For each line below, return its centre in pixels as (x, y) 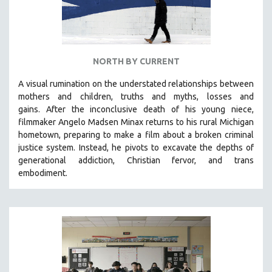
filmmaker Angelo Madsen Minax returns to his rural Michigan (136, 122)
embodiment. (44, 173)
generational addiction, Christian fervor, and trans (136, 161)
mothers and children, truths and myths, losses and (136, 97)
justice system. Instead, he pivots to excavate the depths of (136, 148)
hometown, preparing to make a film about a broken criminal (136, 135)
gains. (32, 110)
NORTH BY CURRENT (136, 62)
